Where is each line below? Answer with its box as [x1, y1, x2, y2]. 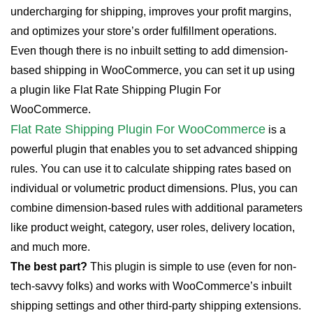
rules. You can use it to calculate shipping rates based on [10, 163, 291, 175]
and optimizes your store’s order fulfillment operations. [10, 25, 277, 38]
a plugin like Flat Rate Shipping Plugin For [10, 84, 221, 96]
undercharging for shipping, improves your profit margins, [10, 6, 291, 18]
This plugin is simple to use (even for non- [87, 261, 296, 273]
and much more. [10, 241, 90, 254]
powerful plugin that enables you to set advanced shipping [10, 143, 298, 156]
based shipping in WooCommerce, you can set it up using [10, 64, 295, 77]
